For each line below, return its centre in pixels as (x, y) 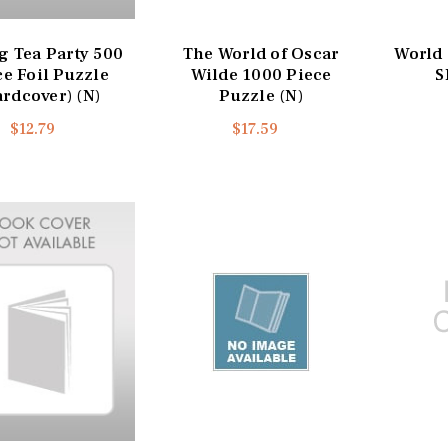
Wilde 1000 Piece (261, 75)
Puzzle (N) (261, 96)
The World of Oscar (261, 54)
